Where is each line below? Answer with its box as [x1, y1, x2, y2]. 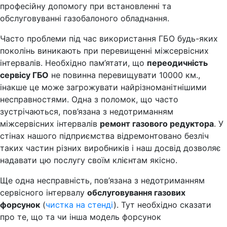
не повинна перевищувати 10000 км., [49, 69, 200, 80]
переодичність [147, 57, 208, 68]
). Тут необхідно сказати [113, 199, 211, 210]
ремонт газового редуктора [100, 118, 214, 129]
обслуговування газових [87, 187, 185, 198]
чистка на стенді [46, 199, 113, 210]
